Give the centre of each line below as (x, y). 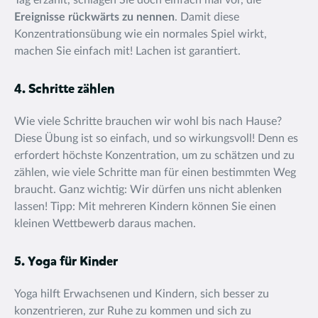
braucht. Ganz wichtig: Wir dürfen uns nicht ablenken (148, 190)
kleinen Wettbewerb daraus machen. (105, 224)
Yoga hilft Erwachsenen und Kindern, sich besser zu (142, 294)
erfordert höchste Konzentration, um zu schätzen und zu (154, 155)
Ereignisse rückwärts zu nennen (94, 17)
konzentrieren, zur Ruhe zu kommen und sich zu (133, 311)
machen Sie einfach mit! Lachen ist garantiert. (127, 51)
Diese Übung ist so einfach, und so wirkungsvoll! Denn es (156, 138)
